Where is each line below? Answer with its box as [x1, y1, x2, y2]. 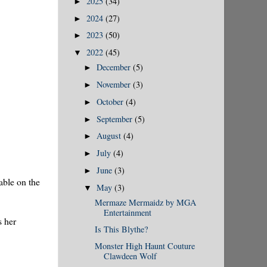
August [97, 130, 124, 142]
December [97, 61, 133, 73]
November [97, 79, 133, 91]
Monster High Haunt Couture [94, 240, 195, 252]
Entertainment [103, 207, 151, 218]
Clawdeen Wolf [103, 250, 157, 262]
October [97, 95, 126, 107]
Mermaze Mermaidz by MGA [94, 197, 196, 208]
